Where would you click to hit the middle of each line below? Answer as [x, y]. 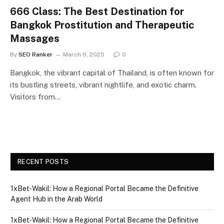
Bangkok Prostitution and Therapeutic [102, 25]
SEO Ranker [35, 54]
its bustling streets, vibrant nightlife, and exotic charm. [103, 84]
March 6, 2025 [84, 54]
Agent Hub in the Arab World [56, 199]
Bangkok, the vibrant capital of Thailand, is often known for [112, 72]
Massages [35, 38]
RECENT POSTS [43, 161]
